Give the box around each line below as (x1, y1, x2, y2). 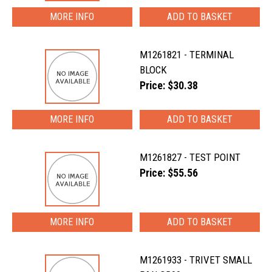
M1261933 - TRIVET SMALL (140, 254, 253, 266)
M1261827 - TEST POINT (140, 151, 241, 163)
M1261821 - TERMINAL (140, 49, 234, 61)
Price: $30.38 (140, 80, 199, 92)
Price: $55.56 (140, 167, 199, 179)
